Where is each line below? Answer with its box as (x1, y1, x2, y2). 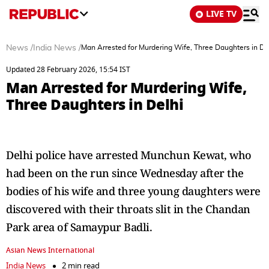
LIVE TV (206, 8, 237, 20)
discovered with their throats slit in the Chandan (6, 202, 250, 216)
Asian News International (6, 245, 94, 256)
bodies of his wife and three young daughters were (6, 184, 261, 198)
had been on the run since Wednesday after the (6, 166, 244, 180)
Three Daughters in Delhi (6, 94, 183, 116)
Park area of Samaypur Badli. (6, 220, 152, 234)
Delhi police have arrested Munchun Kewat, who (6, 148, 252, 162)
